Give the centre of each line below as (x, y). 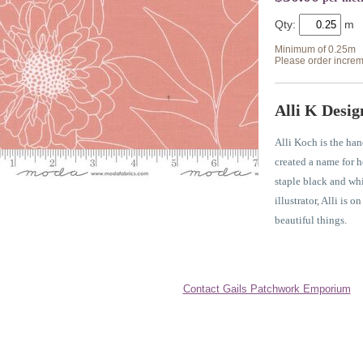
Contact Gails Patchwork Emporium (267, 289)
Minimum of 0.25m (315, 49)
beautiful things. (311, 220)
